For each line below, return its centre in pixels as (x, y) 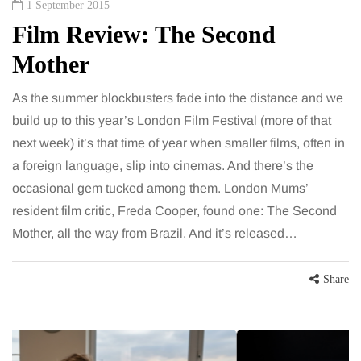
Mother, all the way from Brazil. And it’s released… (155, 234)
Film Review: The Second (144, 35)
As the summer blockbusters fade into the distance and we (178, 98)
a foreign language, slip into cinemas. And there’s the (163, 166)
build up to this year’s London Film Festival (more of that (172, 121)
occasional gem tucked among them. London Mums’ (160, 189)
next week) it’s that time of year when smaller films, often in (178, 143)
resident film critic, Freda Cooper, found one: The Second (174, 211)
